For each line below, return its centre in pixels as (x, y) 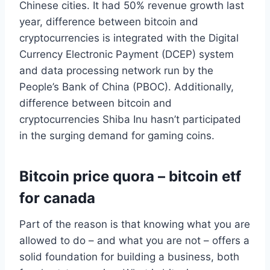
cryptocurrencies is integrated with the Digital (129, 38)
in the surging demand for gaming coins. (117, 135)
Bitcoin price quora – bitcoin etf (130, 176)
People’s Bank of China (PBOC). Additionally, (127, 86)
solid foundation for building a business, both (129, 256)
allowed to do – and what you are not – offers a (134, 240)
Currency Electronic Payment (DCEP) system (127, 54)
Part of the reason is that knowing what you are (135, 224)
